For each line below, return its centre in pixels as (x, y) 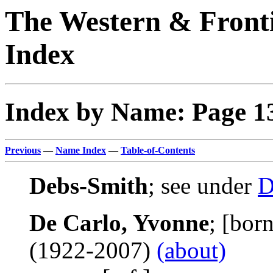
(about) (191, 250)
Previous (23, 151)
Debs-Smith (89, 186)
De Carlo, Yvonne (119, 223)
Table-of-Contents (158, 151)
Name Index (81, 151)
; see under (203, 186)
